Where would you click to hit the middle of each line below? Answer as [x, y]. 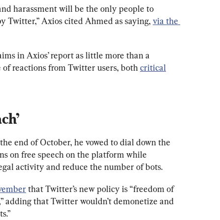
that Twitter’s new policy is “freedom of [101, 189]
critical [153, 67]
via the [166, 21]
